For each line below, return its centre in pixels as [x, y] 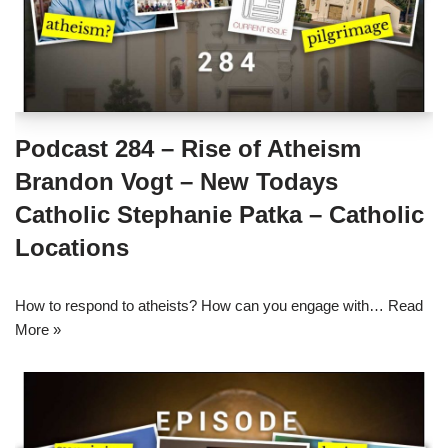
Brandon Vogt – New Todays [176, 182]
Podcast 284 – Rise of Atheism [188, 149]
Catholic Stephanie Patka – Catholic [219, 215]
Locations [72, 248]
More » [38, 330]
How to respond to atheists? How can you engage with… [201, 306]
